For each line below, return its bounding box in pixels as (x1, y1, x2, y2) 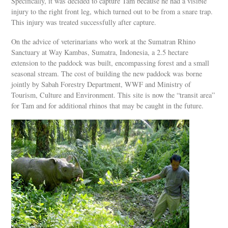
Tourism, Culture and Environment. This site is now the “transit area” (11, 90, 215, 100)
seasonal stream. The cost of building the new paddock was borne (11, 68, 203, 78)
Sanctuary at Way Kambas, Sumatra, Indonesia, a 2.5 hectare (11, 47, 189, 57)
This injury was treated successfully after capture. (11, 17, 157, 27)
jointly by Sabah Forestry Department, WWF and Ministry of (11, 79, 191, 89)
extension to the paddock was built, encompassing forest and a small (11, 58, 210, 68)
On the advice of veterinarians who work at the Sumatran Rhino (11, 36, 196, 46)
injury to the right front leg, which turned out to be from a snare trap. (11, 6, 213, 16)
